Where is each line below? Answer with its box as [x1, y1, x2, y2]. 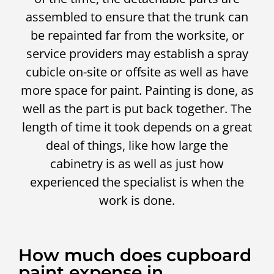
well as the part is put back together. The [23, 100, 251, 117]
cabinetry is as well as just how [50, 155, 224, 172]
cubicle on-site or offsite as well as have [26, 63, 248, 80]
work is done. [99, 191, 175, 209]
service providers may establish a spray [26, 45, 248, 62]
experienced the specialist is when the [30, 173, 244, 190]
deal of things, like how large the [46, 136, 228, 154]
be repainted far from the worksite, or [30, 26, 244, 43]
